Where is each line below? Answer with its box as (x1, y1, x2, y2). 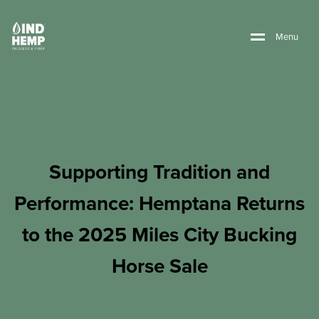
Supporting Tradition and (49, 157, 270, 187)
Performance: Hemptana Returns (14, 189, 305, 218)
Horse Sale (111, 251, 208, 281)
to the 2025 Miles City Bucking (22, 220, 297, 249)
